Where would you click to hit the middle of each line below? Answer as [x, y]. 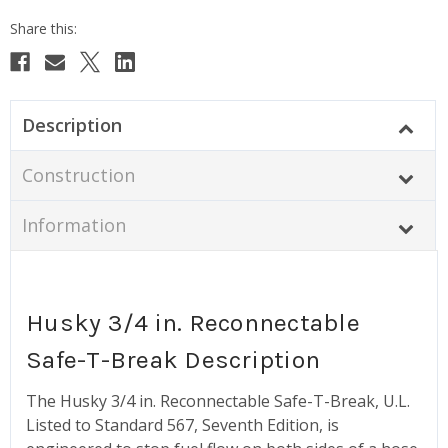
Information [73, 224]
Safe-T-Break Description [173, 359]
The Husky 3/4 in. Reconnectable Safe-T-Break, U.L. [218, 400]
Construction [78, 174]
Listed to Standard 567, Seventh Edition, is [182, 424]
